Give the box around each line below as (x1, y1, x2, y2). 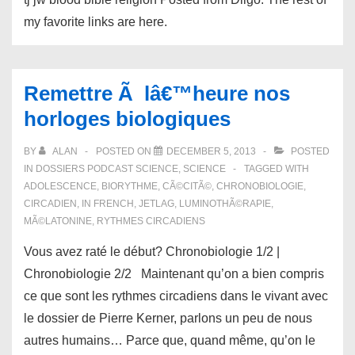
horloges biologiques (24, 107, 231, 131)
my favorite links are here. (24, 15, 167, 29)
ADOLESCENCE (24, 181, 97, 192)
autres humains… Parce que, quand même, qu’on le (24, 334, 315, 347)
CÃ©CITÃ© (162, 181, 212, 192)
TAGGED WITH (244, 163, 309, 174)
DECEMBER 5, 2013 (166, 146, 256, 157)
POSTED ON (96, 146, 154, 157)
